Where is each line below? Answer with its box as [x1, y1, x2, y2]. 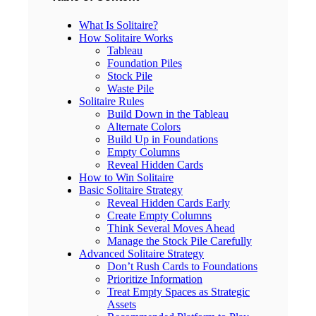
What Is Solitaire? [79, 18, 158, 31]
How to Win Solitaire [79, 171, 174, 183]
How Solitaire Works [79, 31, 173, 44]
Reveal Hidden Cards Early [107, 196, 230, 209]
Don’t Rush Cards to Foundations [107, 260, 257, 272]
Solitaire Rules [79, 95, 144, 107]
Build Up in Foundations [107, 133, 218, 145]
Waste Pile [107, 82, 154, 95]
